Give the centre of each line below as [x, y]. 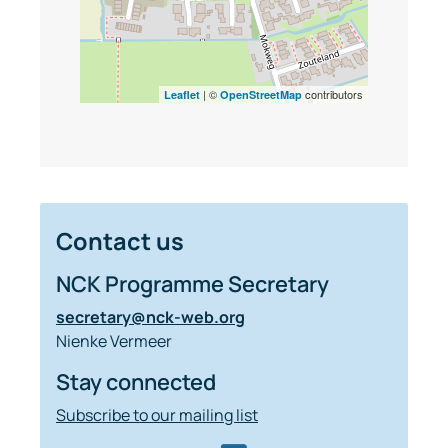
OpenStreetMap [261, 94]
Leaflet [182, 94]
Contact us [120, 241]
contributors [332, 94]
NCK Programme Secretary [192, 284]
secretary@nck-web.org [150, 317]
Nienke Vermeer [114, 341]
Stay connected [136, 382]
